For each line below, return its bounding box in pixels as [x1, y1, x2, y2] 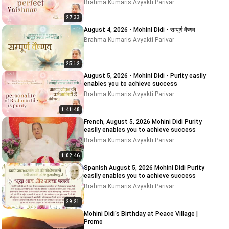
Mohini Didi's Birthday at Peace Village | [84, 210, 198, 217]
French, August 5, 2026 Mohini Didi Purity [84, 118, 152, 125]
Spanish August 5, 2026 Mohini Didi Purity [84, 164, 154, 171]
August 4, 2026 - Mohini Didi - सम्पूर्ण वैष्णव [84, 26, 195, 33]
